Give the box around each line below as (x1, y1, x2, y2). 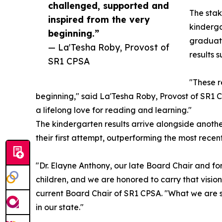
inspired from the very (48, 14, 150, 25)
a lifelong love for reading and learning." (36, 105, 192, 115)
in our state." (36, 202, 84, 213)
